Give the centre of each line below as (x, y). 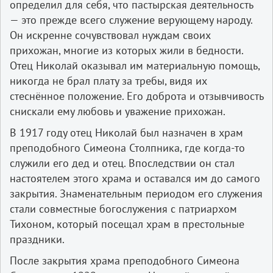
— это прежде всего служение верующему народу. (131, 19)
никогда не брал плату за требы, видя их (108, 80)
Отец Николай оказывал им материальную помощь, (135, 65)
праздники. (37, 239)
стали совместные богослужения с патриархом (123, 208)
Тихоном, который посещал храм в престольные (127, 224)
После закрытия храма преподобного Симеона (125, 260)
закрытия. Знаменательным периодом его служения (136, 193)
